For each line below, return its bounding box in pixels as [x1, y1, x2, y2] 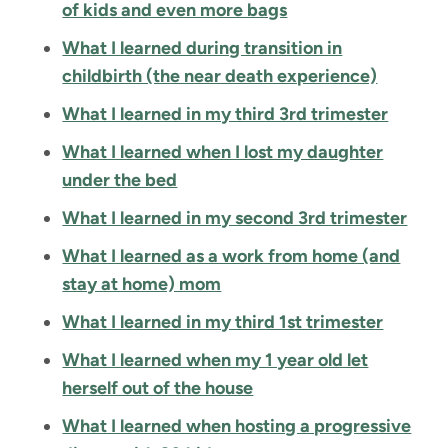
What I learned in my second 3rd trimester [62, 207, 408, 230]
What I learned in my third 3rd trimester [62, 103, 389, 126]
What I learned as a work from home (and [62, 245, 401, 268]
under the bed [62, 169, 178, 192]
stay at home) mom [62, 273, 222, 296]
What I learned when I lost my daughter [62, 141, 384, 164]
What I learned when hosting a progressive [62, 415, 412, 438]
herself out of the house [62, 377, 254, 400]
